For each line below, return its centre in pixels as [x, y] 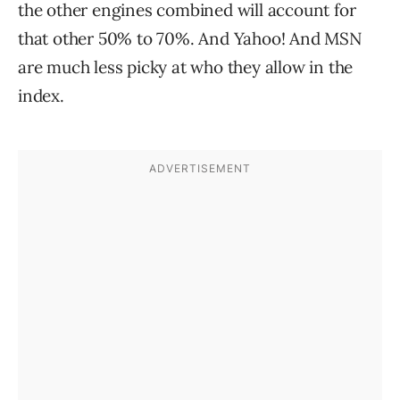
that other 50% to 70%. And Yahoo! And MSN [190, 38]
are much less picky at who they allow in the [186, 67]
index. [41, 96]
